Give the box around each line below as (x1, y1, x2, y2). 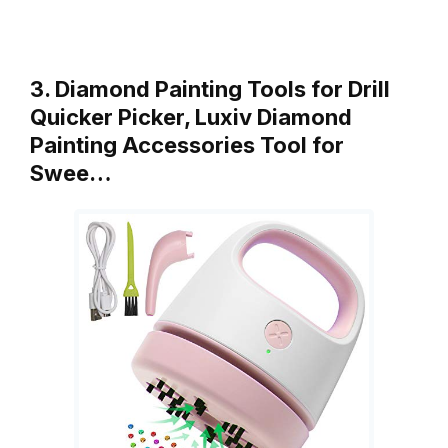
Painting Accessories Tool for (30, 132, 344, 159)
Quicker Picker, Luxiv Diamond (30, 104, 352, 131)
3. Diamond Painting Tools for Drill (30, 76, 390, 103)
